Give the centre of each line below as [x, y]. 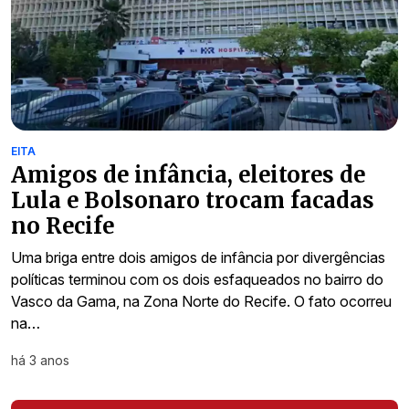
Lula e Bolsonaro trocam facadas [193, 201]
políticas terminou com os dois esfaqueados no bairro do [197, 280]
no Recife [63, 226]
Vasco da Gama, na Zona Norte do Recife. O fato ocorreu [201, 302]
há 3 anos [40, 361]
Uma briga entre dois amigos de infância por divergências [198, 258]
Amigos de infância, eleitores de [188, 175]
